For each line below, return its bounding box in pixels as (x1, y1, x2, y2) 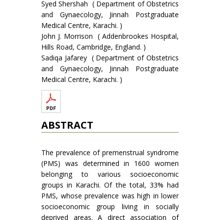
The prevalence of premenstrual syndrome (41, 148, 179, 157)
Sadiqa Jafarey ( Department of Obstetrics (41, 53, 179, 62)
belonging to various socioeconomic (41, 169, 179, 179)
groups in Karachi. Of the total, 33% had (41, 180, 179, 190)
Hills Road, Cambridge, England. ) (41, 42, 146, 52)
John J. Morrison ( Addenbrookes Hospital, (41, 31, 179, 41)
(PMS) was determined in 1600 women (41, 159, 179, 168)
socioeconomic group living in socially (41, 202, 179, 211)
